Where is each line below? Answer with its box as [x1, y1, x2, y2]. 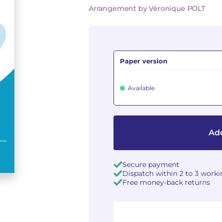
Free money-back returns [122, 178, 210, 187]
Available [128, 84, 155, 92]
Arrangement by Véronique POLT [89, 4, 205, 13]
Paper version [120, 57, 167, 65]
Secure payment [122, 160, 179, 169]
